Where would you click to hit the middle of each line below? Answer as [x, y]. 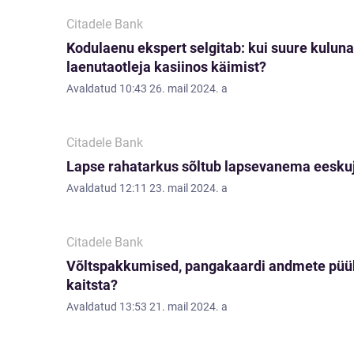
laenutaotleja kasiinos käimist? [166, 67]
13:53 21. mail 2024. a [173, 307]
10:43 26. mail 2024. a [173, 88]
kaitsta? [92, 285]
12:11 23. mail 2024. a [173, 188]
